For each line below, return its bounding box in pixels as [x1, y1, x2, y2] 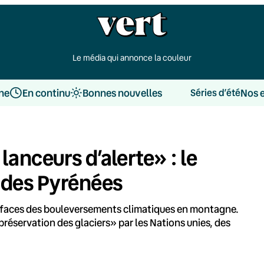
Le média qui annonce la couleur [72, 52, 192, 63]
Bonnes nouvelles [82, 85, 162, 100]
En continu [22, 85, 70, 100]
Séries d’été [190, 86, 240, 99]
